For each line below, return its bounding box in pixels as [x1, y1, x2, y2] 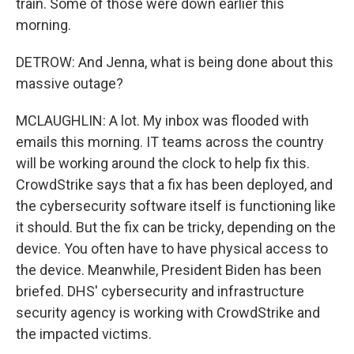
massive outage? [16, 75, 123, 92]
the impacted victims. [16, 326, 152, 342]
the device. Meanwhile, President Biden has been [16, 262, 322, 278]
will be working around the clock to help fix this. [16, 155, 310, 171]
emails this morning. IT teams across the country [16, 134, 324, 150]
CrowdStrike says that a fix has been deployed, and [16, 176, 333, 193]
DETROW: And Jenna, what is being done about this [16, 54, 333, 70]
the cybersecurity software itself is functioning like [16, 198, 336, 214]
